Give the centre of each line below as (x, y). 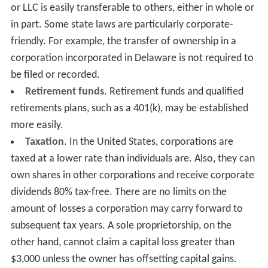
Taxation (44, 142)
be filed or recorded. (55, 75)
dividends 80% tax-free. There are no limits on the (118, 192)
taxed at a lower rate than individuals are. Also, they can (133, 159)
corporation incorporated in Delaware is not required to (132, 58)
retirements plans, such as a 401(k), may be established (129, 108)
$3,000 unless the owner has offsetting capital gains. (124, 259)
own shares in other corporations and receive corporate (132, 175)
